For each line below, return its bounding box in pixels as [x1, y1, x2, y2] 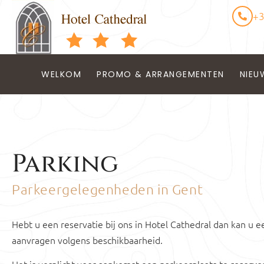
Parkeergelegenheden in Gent [12, 181, 203, 197]
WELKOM [41, 68, 82, 80]
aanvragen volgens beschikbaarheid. [12, 233, 163, 246]
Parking [12, 147, 118, 181]
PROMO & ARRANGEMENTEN [97, 68, 225, 80]
